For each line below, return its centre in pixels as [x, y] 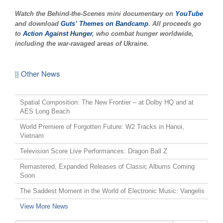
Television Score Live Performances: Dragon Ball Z [94, 151]
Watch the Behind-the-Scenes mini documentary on [95, 14]
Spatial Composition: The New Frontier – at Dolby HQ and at [107, 103]
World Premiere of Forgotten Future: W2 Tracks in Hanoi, [102, 127]
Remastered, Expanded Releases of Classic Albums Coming [107, 167]
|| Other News [38, 74]
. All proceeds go [175, 24]
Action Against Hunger [57, 34]
